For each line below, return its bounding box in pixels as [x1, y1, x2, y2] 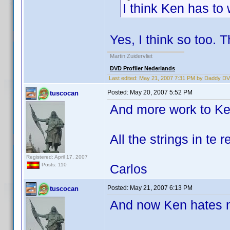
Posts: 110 [40, 162, 67, 168]
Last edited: [107, 75, 139, 81]
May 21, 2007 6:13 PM [130, 184, 193, 191]
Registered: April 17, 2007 [26, 154, 88, 160]
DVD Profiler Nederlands [110, 65, 175, 71]
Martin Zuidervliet [110, 53, 152, 59]
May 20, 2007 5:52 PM [130, 89, 193, 96]
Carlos [110, 162, 147, 176]
